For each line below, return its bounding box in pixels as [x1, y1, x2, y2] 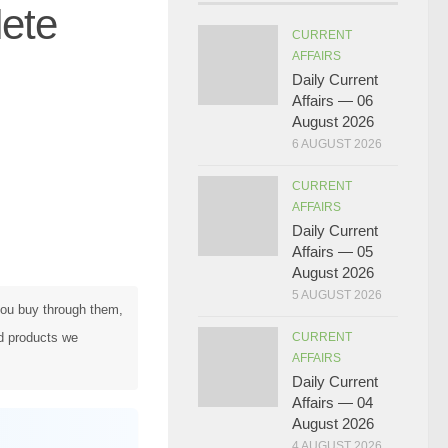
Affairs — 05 [292, 243, 373, 260]
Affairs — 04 [292, 394, 373, 411]
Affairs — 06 [292, 92, 373, 109]
